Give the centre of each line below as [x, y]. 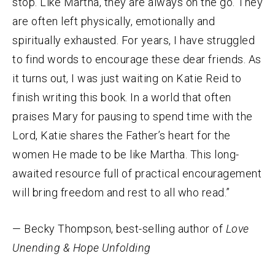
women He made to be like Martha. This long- [126, 155]
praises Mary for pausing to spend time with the [133, 117]
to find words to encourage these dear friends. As [137, 60]
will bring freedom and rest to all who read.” [121, 193]
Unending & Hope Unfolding [82, 248]
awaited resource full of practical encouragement [137, 174]
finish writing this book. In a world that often [122, 98]
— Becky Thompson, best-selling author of [119, 229]
